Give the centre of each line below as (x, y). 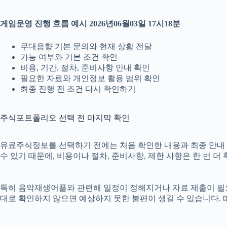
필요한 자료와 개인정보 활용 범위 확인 (90, 79)
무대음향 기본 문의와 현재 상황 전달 (86, 47)
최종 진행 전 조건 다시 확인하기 (78, 89)
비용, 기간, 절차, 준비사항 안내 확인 (85, 68)
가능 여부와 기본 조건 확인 (69, 57)
